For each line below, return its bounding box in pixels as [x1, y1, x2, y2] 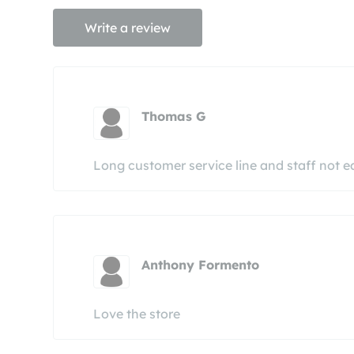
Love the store [93, 306, 180, 322]
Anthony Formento [141, 257, 260, 273]
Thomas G [141, 108, 207, 124]
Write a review [85, 20, 171, 36]
